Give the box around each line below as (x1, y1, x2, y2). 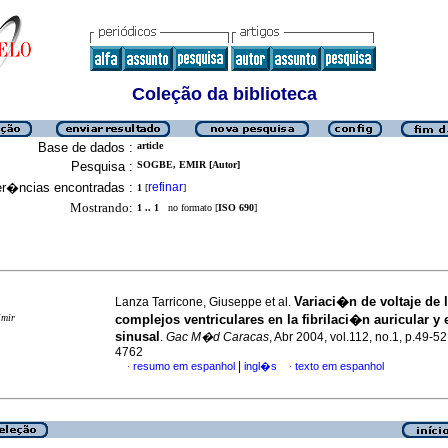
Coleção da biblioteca (131, 84, 317, 104)
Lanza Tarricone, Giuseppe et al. (115, 295, 294, 309)
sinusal (115, 329, 160, 344)
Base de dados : (38, 140, 133, 155)
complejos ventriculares (115, 312, 264, 327)
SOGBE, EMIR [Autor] (137, 159, 240, 170)
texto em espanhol (295, 360, 384, 372)
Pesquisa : (71, 159, 133, 174)
